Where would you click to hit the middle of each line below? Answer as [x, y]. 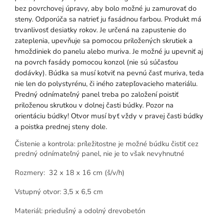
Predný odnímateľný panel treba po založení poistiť [97, 94]
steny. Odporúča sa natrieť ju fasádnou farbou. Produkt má [108, 19]
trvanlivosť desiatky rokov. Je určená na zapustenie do [100, 30]
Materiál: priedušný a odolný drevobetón [80, 211]
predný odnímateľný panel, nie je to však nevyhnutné [99, 154]
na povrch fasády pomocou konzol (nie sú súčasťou [96, 62]
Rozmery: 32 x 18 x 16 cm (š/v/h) [70, 173]
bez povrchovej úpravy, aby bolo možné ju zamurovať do [106, 8]
